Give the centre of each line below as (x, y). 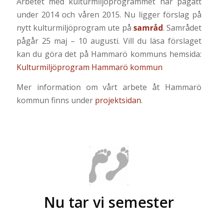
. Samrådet (182, 28)
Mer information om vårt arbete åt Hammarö (109, 87)
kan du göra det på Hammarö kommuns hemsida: (109, 54)
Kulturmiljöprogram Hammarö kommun (89, 67)
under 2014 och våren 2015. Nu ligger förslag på (109, 15)
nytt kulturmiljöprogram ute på (75, 28)
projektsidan (118, 100)
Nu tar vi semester (109, 202)
